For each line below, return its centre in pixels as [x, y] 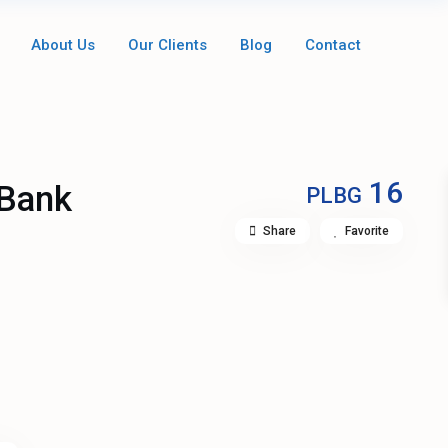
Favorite [366, 231]
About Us [62, 45]
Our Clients [167, 45]
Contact [332, 45]
